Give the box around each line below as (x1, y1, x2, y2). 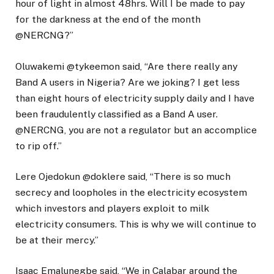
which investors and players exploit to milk (15, 202, 209, 214)
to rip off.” (15, 139, 62, 152)
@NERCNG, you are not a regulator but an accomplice (15, 124, 257, 136)
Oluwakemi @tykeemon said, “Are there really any (15, 60, 237, 72)
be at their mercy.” (15, 234, 98, 246)
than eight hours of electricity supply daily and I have (15, 92, 254, 104)
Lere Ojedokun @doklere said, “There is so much (15, 170, 231, 182)
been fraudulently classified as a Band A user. (15, 108, 218, 120)
